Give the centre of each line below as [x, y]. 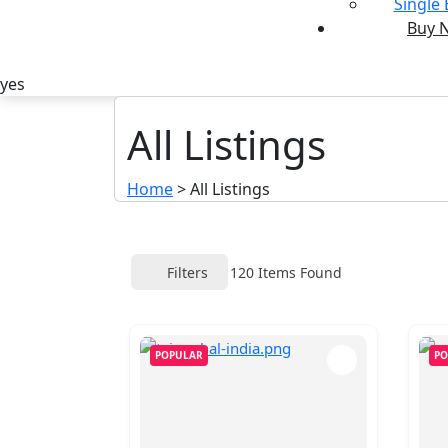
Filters [187, 272]
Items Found [298, 272]
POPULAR [179, 355]
